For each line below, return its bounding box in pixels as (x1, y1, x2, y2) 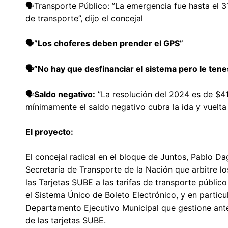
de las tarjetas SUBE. (25, 215, 106, 225)
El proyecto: (25, 126, 73, 137)
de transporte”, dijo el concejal (25, 13, 143, 23)
